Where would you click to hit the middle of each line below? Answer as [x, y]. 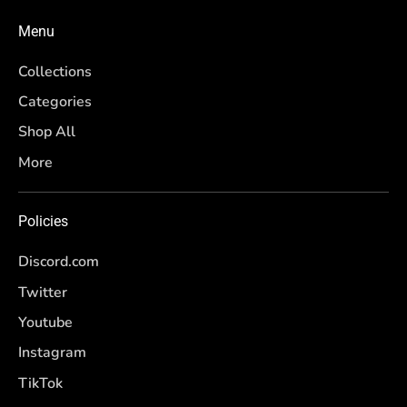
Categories [55, 102]
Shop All [47, 132]
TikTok [40, 384]
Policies [43, 222]
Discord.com [59, 262]
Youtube [45, 323]
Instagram [52, 353]
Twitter [43, 292]
